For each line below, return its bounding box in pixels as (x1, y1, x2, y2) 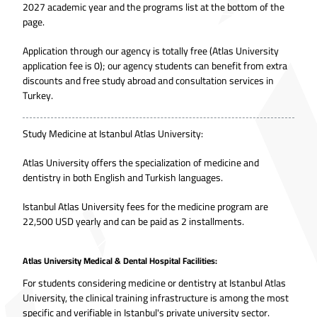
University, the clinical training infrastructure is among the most (23, 288, 289, 307)
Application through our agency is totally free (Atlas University (23, 41, 279, 60)
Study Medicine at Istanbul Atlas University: (23, 124, 203, 143)
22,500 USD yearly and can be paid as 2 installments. (23, 212, 244, 231)
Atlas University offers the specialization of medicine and (23, 153, 259, 172)
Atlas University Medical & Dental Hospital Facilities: (23, 252, 217, 269)
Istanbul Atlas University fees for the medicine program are (23, 197, 268, 216)
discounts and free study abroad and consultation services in (23, 71, 274, 90)
